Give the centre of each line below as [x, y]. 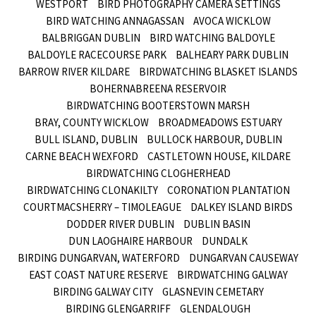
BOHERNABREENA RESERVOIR [158, 88]
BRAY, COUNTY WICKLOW [91, 122]
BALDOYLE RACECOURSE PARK [97, 54]
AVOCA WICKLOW [232, 20]
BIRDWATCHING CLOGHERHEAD [158, 173]
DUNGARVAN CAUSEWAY [244, 257]
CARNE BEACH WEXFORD [82, 156]
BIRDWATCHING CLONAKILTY [92, 190]
